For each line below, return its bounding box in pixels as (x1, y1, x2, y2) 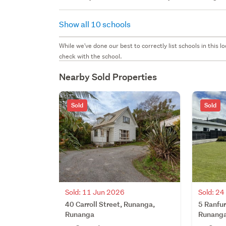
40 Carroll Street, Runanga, (65, 199, 155, 209)
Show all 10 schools (59, 18, 133, 29)
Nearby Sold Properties (59, 71, 157, 83)
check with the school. (59, 51, 123, 61)
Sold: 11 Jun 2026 (65, 187, 125, 197)
